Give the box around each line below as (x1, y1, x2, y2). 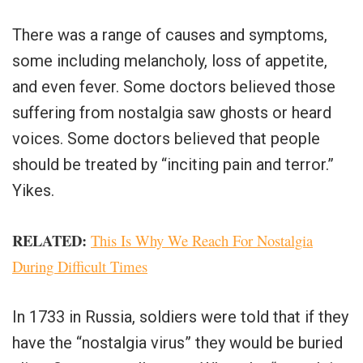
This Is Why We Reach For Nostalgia (91, 230, 313, 251)
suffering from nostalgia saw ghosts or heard (12, 103, 331, 123)
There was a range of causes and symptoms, (12, 25, 327, 45)
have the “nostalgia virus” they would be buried (12, 333, 343, 353)
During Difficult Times (12, 256, 147, 277)
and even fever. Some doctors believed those (12, 77, 335, 97)
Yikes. (12, 181, 54, 201)
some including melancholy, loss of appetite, (12, 51, 327, 71)
